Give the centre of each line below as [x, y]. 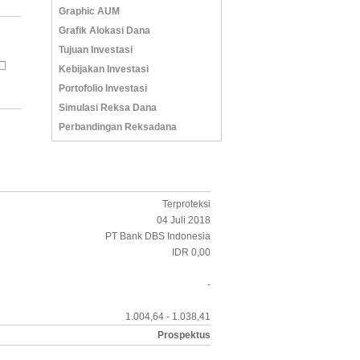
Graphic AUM [89, 11]
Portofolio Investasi [103, 88]
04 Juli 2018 [184, 220]
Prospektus [184, 335]
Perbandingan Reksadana [118, 127]
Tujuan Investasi [96, 50]
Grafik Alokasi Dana [104, 31]
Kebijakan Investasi [104, 69]
